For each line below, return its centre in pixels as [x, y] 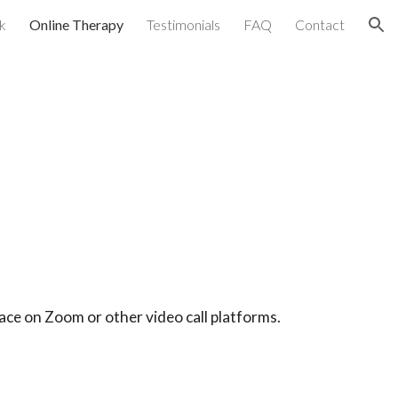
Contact [320, 24]
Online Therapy [76, 24]
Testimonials [183, 24]
